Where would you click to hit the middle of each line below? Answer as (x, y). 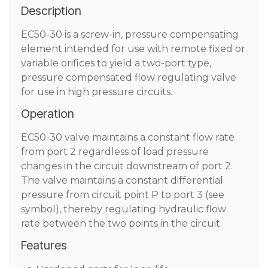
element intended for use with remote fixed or (133, 49)
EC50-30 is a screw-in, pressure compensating (130, 34)
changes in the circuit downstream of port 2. (127, 166)
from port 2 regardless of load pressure (115, 152)
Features (44, 245)
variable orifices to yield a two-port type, (116, 63)
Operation (48, 114)
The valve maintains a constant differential (122, 180)
